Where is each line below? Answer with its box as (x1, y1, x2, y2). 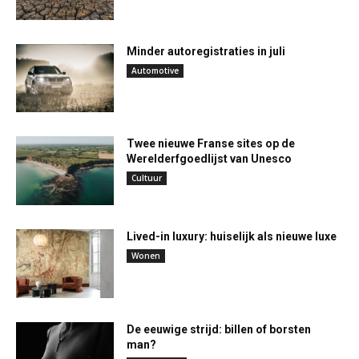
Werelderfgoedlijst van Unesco (127, 152, 292, 166)
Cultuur (131, 172, 163, 184)
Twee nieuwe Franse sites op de (127, 137, 296, 151)
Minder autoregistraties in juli (127, 44, 286, 58)
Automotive (131, 64, 179, 76)
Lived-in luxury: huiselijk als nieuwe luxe (127, 230, 337, 244)
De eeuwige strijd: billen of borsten (127, 322, 312, 336)
